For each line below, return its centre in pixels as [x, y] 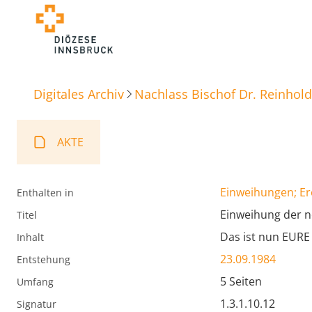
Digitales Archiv [79, 94]
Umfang [35, 282]
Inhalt [30, 237]
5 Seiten [241, 282]
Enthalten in [45, 193]
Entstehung [44, 260]
